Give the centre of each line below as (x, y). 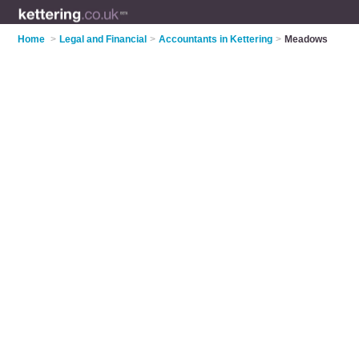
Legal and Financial (103, 39)
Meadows (307, 39)
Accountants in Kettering (216, 39)
